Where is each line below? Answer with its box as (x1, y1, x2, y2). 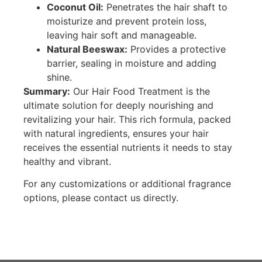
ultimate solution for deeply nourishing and (23, 99, 213, 111)
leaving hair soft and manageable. (47, 29, 196, 41)
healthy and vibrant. (23, 155, 111, 167)
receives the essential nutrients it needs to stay (23, 141, 232, 153)
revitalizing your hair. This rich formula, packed (23, 113, 231, 125)
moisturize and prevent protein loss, (47, 15, 206, 27)
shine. (47, 71, 72, 83)
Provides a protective (127, 43, 226, 55)
